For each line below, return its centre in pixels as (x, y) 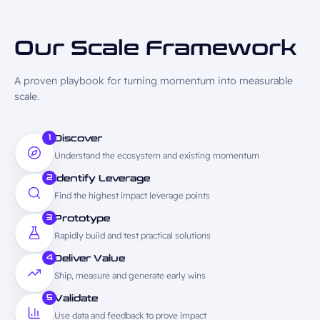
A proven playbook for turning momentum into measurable (154, 81)
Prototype (82, 219)
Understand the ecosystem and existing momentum (157, 155)
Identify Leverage (102, 179)
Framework (221, 49)
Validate (76, 299)
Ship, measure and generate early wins (130, 275)
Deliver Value (90, 259)
